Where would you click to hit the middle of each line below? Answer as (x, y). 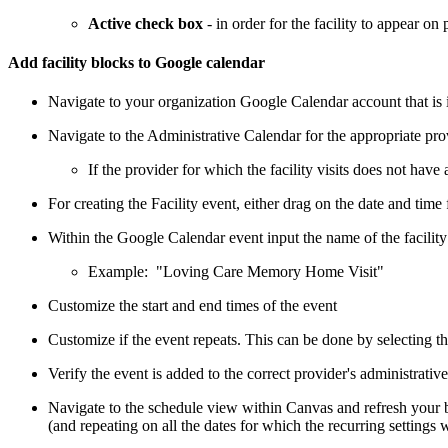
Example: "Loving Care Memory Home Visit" (236, 272)
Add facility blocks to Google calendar (136, 63)
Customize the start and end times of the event (192, 306)
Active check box (145, 23)
